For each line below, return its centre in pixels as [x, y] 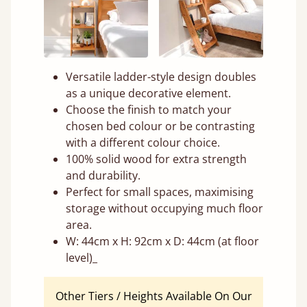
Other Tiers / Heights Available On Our [153, 296]
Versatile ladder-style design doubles [161, 76]
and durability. [103, 175]
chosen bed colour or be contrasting [160, 126]
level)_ [82, 257]
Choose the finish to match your [149, 109]
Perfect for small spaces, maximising [160, 192]
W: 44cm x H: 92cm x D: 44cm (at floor [162, 241]
